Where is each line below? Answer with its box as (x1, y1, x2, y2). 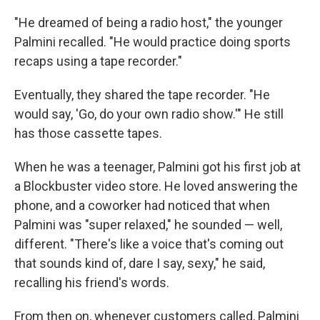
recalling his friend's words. (14, 275, 169, 290)
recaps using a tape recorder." (14, 54, 182, 69)
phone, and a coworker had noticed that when (14, 198, 270, 213)
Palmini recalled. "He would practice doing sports (14, 34, 291, 49)
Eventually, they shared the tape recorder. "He (14, 87, 270, 102)
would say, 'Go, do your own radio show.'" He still (14, 106, 284, 121)
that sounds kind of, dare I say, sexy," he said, (14, 256, 265, 271)
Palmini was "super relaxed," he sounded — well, (14, 217, 282, 232)
